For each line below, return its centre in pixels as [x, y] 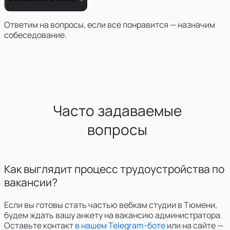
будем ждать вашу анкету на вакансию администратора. [113, 215]
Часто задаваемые [117, 110]
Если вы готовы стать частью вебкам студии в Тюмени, [111, 205]
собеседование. [35, 35]
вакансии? [31, 182]
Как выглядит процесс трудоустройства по [114, 169]
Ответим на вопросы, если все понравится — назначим [110, 24]
